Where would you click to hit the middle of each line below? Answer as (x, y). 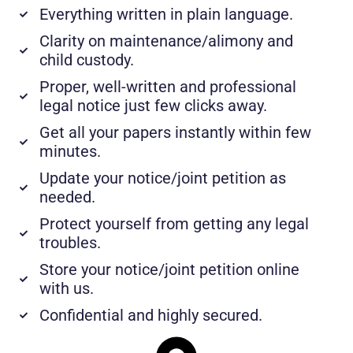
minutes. (70, 151)
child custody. (86, 59)
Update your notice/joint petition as (162, 178)
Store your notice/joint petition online (169, 269)
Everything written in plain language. (166, 14)
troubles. (70, 242)
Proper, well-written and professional (167, 86)
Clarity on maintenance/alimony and (166, 41)
